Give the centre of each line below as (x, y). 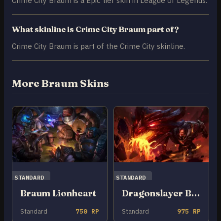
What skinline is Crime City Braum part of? (95, 29)
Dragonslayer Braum (196, 193)
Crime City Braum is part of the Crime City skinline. (98, 46)
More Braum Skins (60, 83)
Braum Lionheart (58, 193)
